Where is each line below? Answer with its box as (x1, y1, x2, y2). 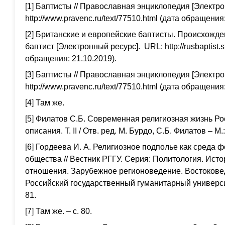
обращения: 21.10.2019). (25, 54, 117, 63)
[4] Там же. (25, 98, 64, 107)
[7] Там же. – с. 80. (25, 206, 92, 215)
